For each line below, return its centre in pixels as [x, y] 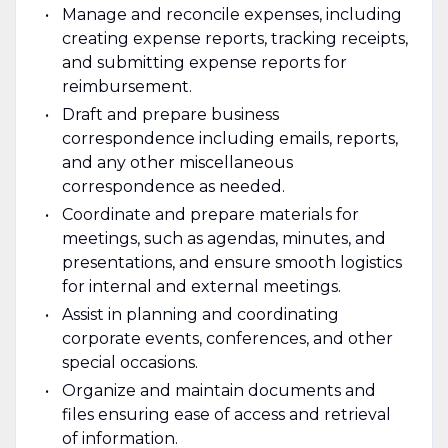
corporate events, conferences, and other [227, 338]
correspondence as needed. [173, 186]
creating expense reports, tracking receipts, [234, 38]
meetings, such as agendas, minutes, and [223, 238]
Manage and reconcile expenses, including [231, 14]
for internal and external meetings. [201, 286]
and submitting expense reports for [204, 62]
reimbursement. [126, 86]
